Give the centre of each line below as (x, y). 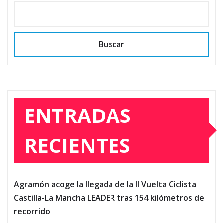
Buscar (111, 45)
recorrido (32, 211)
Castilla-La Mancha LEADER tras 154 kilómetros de (109, 198)
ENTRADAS (77, 115)
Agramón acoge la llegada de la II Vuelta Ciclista (105, 184)
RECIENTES (77, 145)
